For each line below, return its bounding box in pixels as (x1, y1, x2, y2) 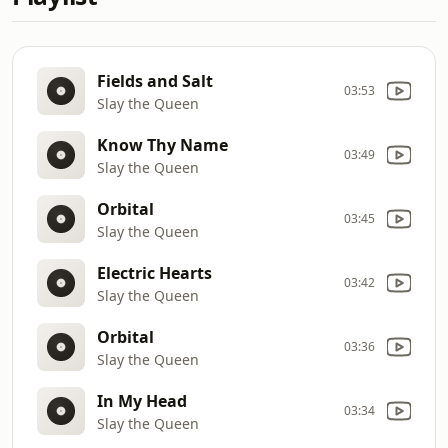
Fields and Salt (97, 69, 213, 92)
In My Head (97, 389, 187, 412)
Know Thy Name (97, 133, 228, 156)
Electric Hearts (97, 261, 212, 284)
